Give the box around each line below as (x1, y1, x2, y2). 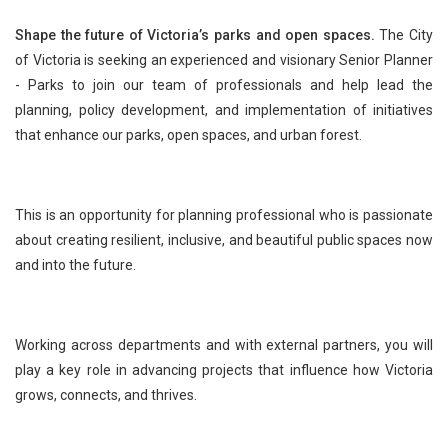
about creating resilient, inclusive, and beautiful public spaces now (15, 231, 433, 248)
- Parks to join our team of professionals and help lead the (15, 76, 433, 93)
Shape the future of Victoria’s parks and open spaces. (15, 26, 375, 43)
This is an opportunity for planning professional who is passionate (15, 206, 433, 223)
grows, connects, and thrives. (15, 386, 197, 403)
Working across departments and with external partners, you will (15, 336, 433, 353)
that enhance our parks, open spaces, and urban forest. (15, 126, 362, 143)
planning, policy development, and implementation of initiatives (15, 101, 433, 118)
